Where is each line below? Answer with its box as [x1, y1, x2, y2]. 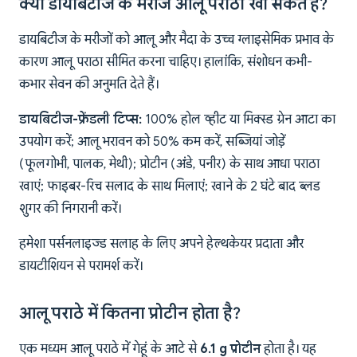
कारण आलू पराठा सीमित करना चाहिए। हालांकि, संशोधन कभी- [19, 54, 312, 71]
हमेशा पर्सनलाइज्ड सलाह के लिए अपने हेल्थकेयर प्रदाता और [19, 236, 304, 253]
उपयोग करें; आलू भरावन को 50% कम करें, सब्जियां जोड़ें [19, 134, 285, 151]
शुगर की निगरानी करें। [19, 201, 121, 218]
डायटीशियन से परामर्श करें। [19, 258, 143, 275]
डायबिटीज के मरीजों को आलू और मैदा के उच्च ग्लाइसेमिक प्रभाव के [19, 32, 334, 49]
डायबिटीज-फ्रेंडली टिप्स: [19, 112, 142, 128]
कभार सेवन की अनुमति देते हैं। [19, 76, 159, 93]
